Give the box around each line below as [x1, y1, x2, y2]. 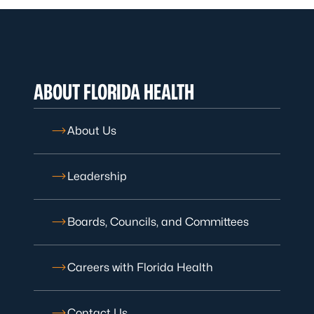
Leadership [67, 170, 127, 183]
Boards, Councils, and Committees [67, 215, 249, 228]
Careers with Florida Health [67, 261, 213, 274]
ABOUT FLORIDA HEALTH [34, 79, 194, 104]
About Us [67, 124, 116, 137]
